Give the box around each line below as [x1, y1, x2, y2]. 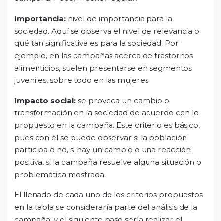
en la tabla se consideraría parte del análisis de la [14, 202, 197, 212]
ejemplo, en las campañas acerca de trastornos [14, 50, 193, 60]
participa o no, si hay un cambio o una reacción [14, 145, 191, 154]
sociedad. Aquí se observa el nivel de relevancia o [14, 26, 199, 36]
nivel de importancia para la [66, 13, 172, 23]
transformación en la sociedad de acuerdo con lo [14, 108, 199, 117]
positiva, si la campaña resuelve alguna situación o [14, 157, 201, 167]
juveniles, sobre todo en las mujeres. [14, 75, 150, 85]
